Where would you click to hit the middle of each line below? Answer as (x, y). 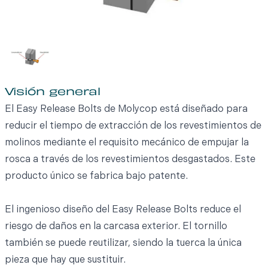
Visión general (53, 93)
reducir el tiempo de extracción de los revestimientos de (133, 127)
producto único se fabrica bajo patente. (96, 177)
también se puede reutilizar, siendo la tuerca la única (123, 244)
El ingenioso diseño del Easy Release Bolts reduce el (123, 210)
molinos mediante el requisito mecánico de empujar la (127, 143)
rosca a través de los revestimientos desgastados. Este (130, 160)
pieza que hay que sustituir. (65, 261)
